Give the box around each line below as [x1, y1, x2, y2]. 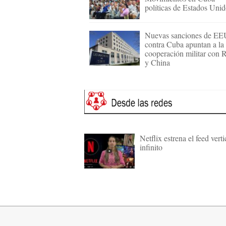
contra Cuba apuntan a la [145, 39, 224, 50]
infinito [140, 142, 162, 153]
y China [145, 57, 170, 68]
